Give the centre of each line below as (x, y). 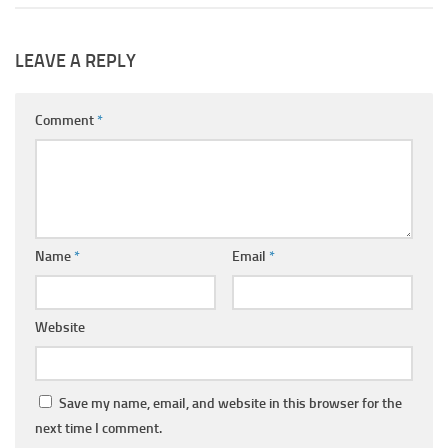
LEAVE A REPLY (75, 60)
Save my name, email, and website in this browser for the (230, 403)
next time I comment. (98, 428)
